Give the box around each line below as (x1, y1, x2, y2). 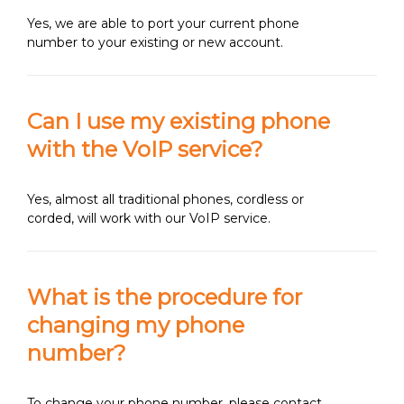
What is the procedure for (27, 284, 302, 310)
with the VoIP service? (27, 136, 263, 162)
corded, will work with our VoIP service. (27, 210, 271, 226)
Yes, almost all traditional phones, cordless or (27, 191, 304, 207)
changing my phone (27, 312, 244, 338)
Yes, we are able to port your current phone (27, 15, 299, 32)
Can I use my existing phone (27, 108, 330, 134)
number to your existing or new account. (27, 34, 283, 50)
